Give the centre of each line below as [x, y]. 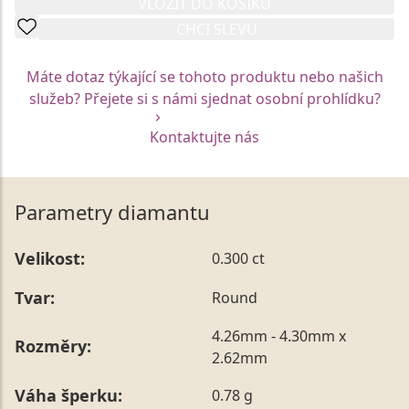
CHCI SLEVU [216, 29]
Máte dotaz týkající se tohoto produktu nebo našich [204, 76]
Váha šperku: [68, 395]
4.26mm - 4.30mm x [279, 336]
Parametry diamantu [112, 211]
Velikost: [50, 258]
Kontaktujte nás [204, 136]
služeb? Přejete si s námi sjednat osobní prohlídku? [204, 98]
